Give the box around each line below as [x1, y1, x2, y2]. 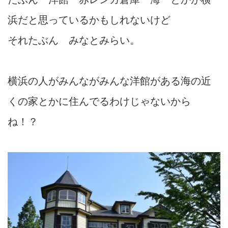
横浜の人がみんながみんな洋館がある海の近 [8, 75, 211, 87]
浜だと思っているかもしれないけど [8, 14, 170, 25]
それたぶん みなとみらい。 [8, 34, 140, 46]
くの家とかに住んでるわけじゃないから [8, 95, 191, 107]
